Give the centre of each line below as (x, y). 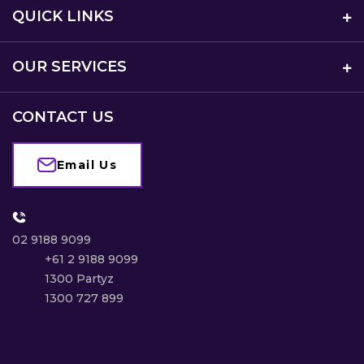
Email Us (87, 165)
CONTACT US (63, 117)
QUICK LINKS (63, 17)
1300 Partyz (79, 279)
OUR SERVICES (69, 67)
